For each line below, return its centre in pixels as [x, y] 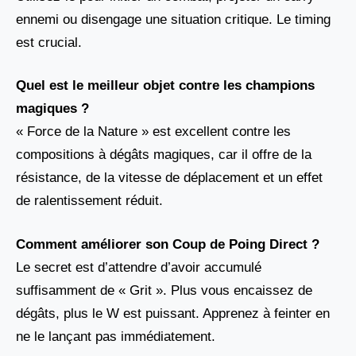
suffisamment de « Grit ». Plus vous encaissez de [164, 290]
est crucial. [49, 42]
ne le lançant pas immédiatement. [116, 336]
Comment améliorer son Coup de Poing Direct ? [168, 244]
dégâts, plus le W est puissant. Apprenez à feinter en [173, 313]
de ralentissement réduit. [89, 201]
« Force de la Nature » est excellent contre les [153, 132]
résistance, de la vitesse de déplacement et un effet [169, 178]
